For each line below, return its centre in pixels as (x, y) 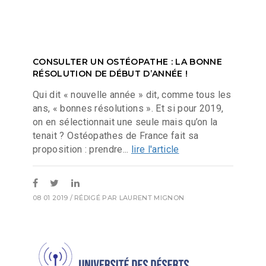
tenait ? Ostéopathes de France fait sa (116, 135)
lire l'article (155, 149)
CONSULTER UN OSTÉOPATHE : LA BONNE (127, 62)
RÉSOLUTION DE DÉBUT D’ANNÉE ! (110, 74)
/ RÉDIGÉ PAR (94, 198)
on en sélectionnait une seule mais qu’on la (125, 122)
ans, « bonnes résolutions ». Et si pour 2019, (128, 108)
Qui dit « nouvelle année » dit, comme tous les (132, 94)
